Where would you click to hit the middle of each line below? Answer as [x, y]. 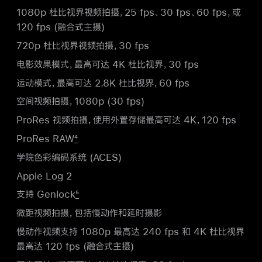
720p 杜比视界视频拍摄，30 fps [83, 45]
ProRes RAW [45, 138]
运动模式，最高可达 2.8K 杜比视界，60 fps [103, 82]
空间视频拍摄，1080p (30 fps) [80, 101]
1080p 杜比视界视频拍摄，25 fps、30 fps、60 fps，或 [129, 12]
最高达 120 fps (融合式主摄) [75, 246]
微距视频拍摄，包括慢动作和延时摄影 [89, 213]
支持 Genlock [46, 194]
